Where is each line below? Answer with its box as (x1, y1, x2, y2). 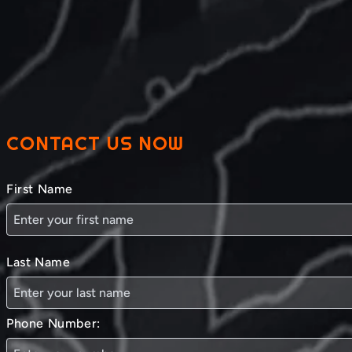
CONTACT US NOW (6, 130, 184, 155)
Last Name (6, 254, 71, 269)
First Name (6, 181, 73, 196)
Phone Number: (6, 315, 101, 331)
